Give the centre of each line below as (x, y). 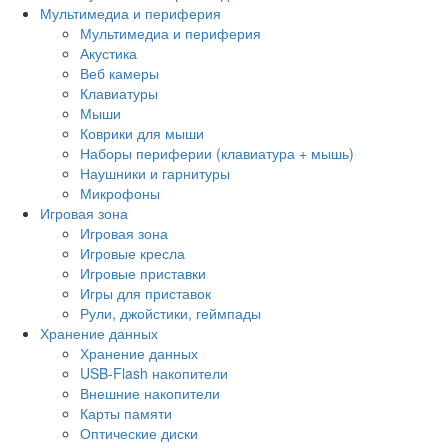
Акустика (108, 52)
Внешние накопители (150, 392)
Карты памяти (126, 412)
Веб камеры (119, 72)
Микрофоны (120, 192)
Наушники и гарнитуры (155, 172)
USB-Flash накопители (154, 372)
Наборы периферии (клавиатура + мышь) (217, 152)
